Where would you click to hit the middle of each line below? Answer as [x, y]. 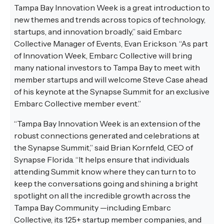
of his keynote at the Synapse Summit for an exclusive [112, 92]
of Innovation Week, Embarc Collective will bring [103, 56]
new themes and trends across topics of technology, [110, 20]
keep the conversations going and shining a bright [106, 184]
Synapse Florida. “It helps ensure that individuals [102, 160]
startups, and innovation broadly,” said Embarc [98, 32]
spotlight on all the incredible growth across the [102, 196]
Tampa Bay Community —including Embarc [92, 208]
